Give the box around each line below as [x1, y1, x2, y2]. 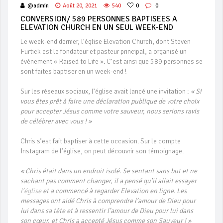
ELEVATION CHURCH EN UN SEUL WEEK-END [20, 22, 173, 32]
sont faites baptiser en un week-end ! [20, 67, 126, 76]
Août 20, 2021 [63, 2, 97, 9]
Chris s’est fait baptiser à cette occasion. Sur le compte [20, 137, 181, 145]
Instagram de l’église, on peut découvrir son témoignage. [20, 147, 184, 155]
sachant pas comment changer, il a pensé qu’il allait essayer [20, 177, 197, 185]
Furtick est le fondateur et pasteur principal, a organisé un [20, 47, 187, 56]
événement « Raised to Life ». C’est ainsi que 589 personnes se [20, 57, 203, 66]
